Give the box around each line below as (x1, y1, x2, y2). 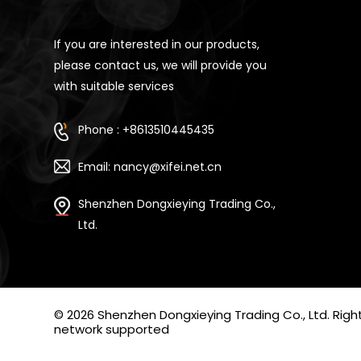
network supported (54, 320, 170, 338)
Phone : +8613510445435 (78, 121, 215, 138)
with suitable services (54, 77, 175, 94)
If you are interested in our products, (54, 35, 260, 52)
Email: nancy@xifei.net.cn (78, 158, 222, 175)
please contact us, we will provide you (54, 56, 268, 73)
